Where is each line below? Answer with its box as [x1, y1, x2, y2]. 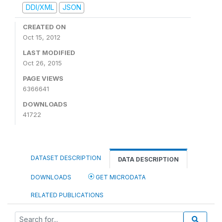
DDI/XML [25, 3, 54, 11]
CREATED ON [23, 22, 66, 31]
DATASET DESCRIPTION [31, 154, 101, 162]
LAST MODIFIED [23, 48, 75, 56]
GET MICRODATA [94, 173, 146, 181]
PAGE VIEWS [23, 74, 63, 82]
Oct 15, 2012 [23, 33, 60, 41]
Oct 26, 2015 [23, 58, 62, 67]
